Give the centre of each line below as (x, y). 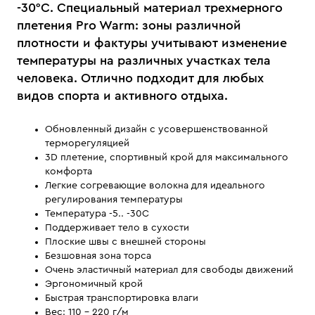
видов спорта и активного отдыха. (122, 96)
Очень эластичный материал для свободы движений (169, 270)
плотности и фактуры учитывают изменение (152, 43)
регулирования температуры (114, 200)
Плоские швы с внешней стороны (126, 242)
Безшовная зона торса (98, 256)
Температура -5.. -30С (97, 214)
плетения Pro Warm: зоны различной (129, 25)
